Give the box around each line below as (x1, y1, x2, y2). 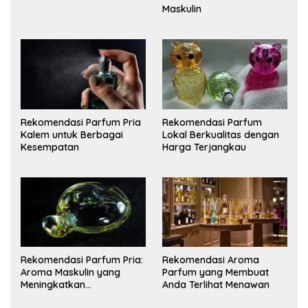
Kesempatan (21, 140, 79, 153)
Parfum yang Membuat (162, 266, 269, 279)
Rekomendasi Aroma (162, 254, 259, 267)
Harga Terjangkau (162, 140, 246, 153)
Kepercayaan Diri (21, 291, 100, 304)
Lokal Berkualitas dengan (162, 128, 279, 141)
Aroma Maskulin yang (21, 266, 120, 279)
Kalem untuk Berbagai (21, 128, 123, 141)
